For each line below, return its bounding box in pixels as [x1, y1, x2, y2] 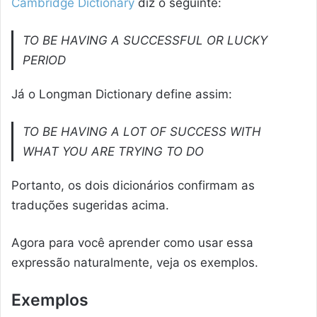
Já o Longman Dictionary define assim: [11, 86, 232, 101]
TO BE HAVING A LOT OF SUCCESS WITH [23, 124, 262, 139]
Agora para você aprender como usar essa [11, 235, 253, 250]
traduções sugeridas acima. [11, 197, 169, 212]
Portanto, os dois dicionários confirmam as [11, 178, 255, 192]
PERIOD [23, 52, 67, 67]
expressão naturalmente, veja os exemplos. [11, 255, 258, 270]
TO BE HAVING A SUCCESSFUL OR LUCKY [23, 33, 268, 47]
